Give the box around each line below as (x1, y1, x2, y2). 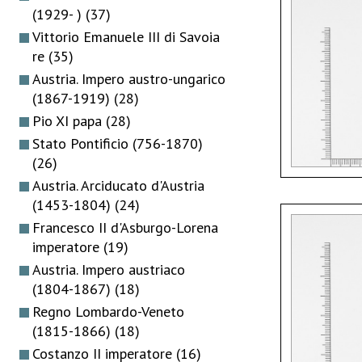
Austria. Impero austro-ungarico (32, 69, 225, 88)
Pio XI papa (32, 111, 106, 130)
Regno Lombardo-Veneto (32, 301, 184, 321)
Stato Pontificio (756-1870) (32, 133, 203, 153)
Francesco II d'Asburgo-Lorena (32, 217, 218, 237)
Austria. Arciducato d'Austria (32, 175, 204, 195)
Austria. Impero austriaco (32, 259, 185, 279)
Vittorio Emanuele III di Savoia (32, 27, 220, 46)
